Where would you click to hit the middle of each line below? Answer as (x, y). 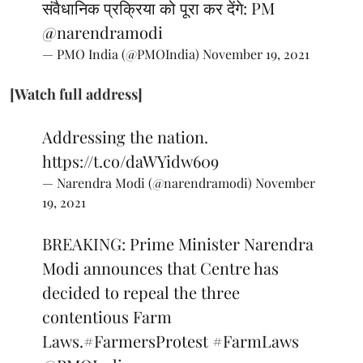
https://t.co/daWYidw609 (130, 160)
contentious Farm (107, 316)
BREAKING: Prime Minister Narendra (178, 243)
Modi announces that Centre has (160, 267)
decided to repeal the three (141, 292)
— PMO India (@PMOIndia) (122, 53)
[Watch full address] (76, 94)
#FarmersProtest (146, 340)
